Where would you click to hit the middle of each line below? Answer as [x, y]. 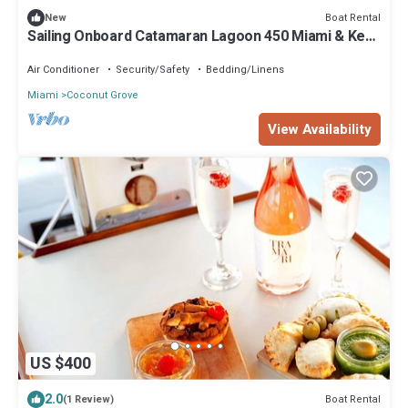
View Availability [320, 130]
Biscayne [57, 53]
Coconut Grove [102, 96]
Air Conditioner [63, 70]
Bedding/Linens [245, 70]
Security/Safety [153, 70]
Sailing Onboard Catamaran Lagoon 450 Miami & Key [200, 37]
